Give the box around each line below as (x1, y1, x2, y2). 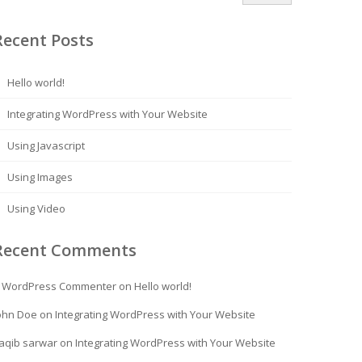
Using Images (7, 170, 73, 184)
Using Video (7, 201, 65, 216)
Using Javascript (7, 138, 85, 153)
